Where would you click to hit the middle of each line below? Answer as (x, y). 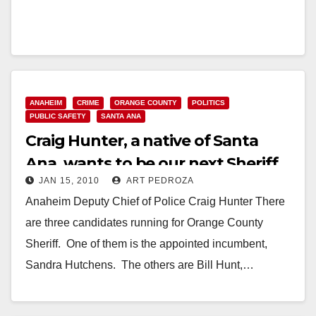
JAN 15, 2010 (69, 180)
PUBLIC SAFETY (58, 116)
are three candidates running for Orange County (144, 222)
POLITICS (208, 102)
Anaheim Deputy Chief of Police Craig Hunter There (155, 201)
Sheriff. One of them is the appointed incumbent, (146, 243)
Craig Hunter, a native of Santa (142, 140)
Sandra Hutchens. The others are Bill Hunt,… (140, 265)
